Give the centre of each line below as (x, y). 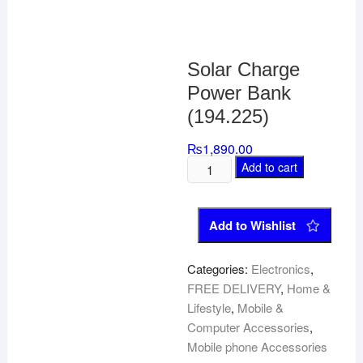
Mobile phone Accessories (258, 346)
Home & (309, 288)
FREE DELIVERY (234, 288)
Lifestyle (209, 307)
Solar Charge (244, 69)
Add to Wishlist (253, 225)
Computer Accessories (249, 327)
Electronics (281, 269)
